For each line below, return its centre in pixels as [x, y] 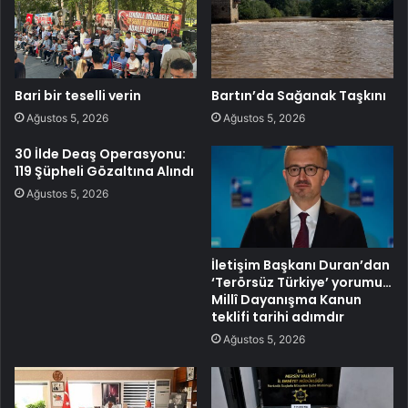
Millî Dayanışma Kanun [286, 300]
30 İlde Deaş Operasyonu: [100, 153]
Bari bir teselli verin [78, 95]
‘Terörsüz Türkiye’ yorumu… [301, 283]
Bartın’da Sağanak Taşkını [299, 95]
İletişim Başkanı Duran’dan [301, 265]
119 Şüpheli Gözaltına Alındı [104, 171]
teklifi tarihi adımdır [278, 317]
